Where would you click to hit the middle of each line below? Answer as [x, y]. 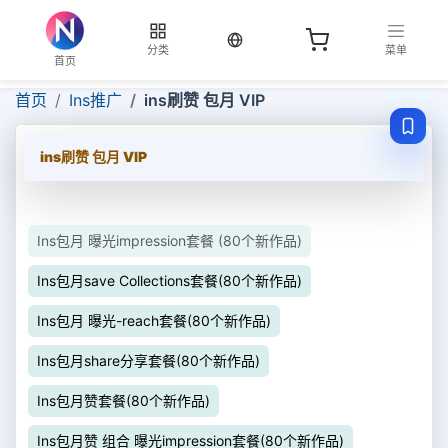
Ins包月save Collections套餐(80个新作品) [169, 280]
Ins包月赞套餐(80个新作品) [123, 400]
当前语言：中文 [289, 38]
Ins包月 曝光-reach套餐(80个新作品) [154, 320]
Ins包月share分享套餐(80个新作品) [148, 360]
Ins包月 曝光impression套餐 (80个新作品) [169, 240]
